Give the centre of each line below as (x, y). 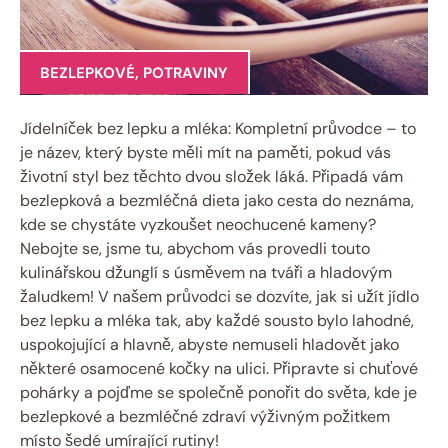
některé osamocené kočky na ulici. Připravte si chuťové (219, 368)
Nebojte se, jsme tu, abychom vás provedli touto (195, 248)
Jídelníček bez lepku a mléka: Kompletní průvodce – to (218, 128)
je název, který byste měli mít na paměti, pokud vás (205, 152)
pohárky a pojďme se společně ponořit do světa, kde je (218, 392)
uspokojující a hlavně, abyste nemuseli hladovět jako (209, 344)
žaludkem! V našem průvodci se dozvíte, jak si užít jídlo (219, 296)
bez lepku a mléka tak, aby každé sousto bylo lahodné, (217, 320)
